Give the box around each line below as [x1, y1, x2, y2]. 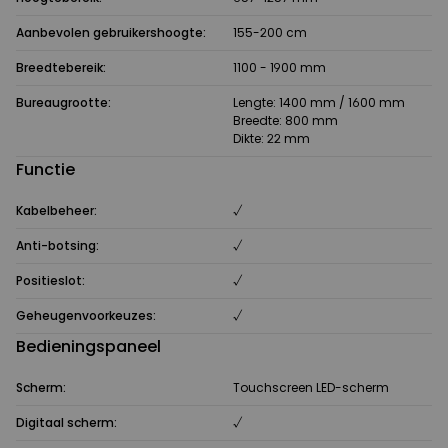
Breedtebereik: [16, 59, 106, 77]
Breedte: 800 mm [233, 112, 339, 130]
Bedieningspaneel [16, 335, 161, 359]
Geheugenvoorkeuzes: [16, 307, 156, 325]
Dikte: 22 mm [233, 130, 311, 148]
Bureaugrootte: [16, 94, 111, 112]
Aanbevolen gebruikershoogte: [16, 24, 206, 42]
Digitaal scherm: [16, 414, 117, 432]
